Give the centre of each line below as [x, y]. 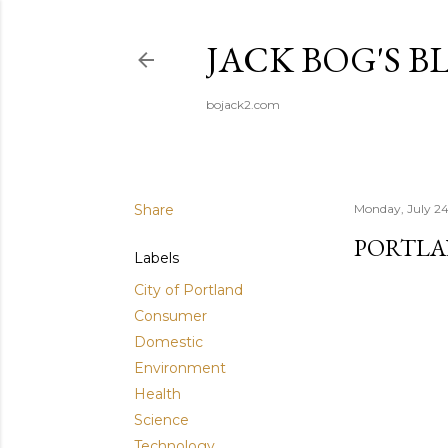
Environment [180, 368]
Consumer [170, 316]
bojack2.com [243, 104]
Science [161, 420]
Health [157, 394]
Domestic [168, 342]
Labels [156, 258]
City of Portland [188, 290]
